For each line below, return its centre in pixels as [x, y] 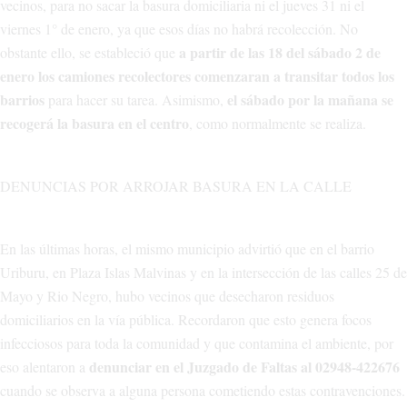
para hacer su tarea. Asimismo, [136, 100]
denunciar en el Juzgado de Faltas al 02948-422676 [244, 367]
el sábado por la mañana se [310, 100]
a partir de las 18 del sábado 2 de [280, 53]
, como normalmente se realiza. [278, 124]
